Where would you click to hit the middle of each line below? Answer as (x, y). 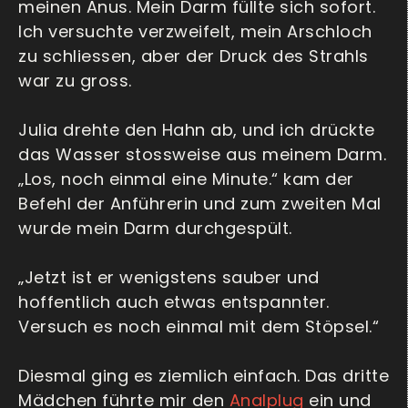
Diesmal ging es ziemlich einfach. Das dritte (204, 376)
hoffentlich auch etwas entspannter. (174, 302)
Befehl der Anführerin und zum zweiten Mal (200, 204)
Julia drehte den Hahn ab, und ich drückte (197, 130)
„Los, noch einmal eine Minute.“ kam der (186, 179)
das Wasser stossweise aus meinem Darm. (202, 155)
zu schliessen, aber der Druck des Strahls (194, 56)
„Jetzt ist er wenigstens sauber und (169, 278)
